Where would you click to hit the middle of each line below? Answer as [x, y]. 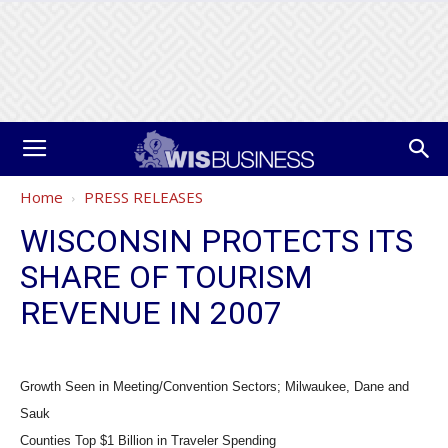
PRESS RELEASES [143, 197]
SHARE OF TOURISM [166, 277]
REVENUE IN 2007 [151, 313]
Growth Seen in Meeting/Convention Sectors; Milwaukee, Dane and [214, 386]
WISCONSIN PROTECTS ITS [216, 241]
